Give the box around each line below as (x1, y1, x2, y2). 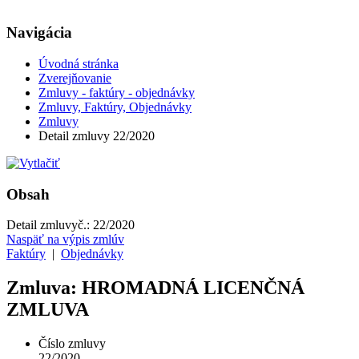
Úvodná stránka (38, 56, 119, 71)
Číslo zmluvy (38, 337, 106, 351)
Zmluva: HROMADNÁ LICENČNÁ (6, 277, 305, 299)
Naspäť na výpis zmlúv (6, 232, 124, 247)
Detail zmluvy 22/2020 (38, 128, 155, 143)
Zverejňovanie (38, 71, 111, 85)
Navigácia (6, 24, 72, 42)
